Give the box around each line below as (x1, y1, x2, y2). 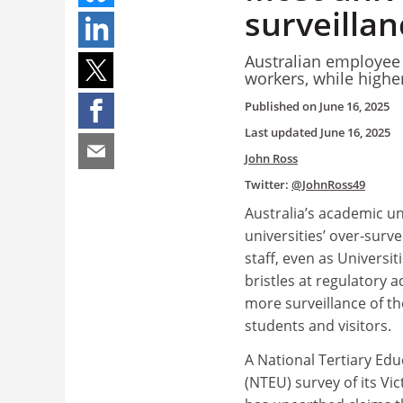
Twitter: (245, 176, 291, 193)
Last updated (245, 124, 320, 140)
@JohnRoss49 (291, 176, 365, 193)
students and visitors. (245, 316, 391, 336)
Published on (245, 98, 319, 114)
